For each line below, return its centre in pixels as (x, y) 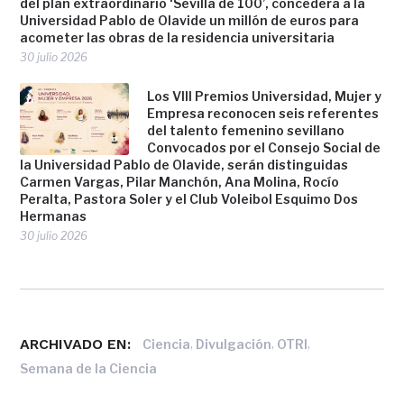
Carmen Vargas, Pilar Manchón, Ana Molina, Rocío (180, 182)
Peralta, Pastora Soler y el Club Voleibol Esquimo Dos (189, 199)
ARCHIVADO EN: (76, 344)
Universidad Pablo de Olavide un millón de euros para (190, 21)
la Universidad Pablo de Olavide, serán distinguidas (184, 165)
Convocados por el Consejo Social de (264, 148)
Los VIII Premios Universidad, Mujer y (265, 96)
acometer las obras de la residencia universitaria (178, 38)
